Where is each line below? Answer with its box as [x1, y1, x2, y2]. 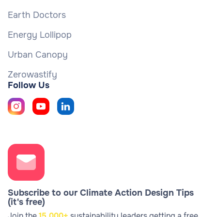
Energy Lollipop [8, 29, 72, 40]
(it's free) [8, 196, 45, 207]
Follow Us [8, 79, 49, 91]
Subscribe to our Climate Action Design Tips [8, 187, 194, 198]
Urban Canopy [8, 49, 68, 60]
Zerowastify [8, 69, 57, 80]
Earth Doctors [8, 9, 66, 20]
